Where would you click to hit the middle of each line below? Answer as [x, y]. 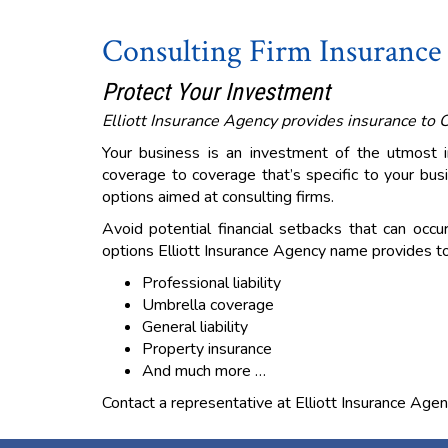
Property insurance [207, 349]
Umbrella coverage [208, 305]
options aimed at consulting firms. [218, 197]
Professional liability [211, 283]
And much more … [204, 371]
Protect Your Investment [216, 92]
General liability [195, 327]
